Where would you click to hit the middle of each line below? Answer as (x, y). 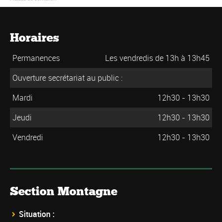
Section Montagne (64, 191)
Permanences (36, 58)
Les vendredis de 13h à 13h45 (158, 58)
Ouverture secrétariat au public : (67, 78)
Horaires (34, 38)
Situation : (37, 214)
